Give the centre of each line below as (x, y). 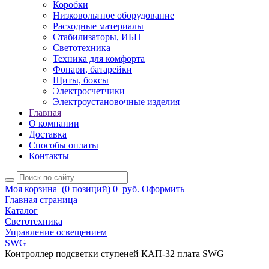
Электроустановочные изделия (116, 102)
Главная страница (41, 200)
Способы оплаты (64, 145)
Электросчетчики (89, 91)
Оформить (163, 189)
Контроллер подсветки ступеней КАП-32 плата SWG (114, 254)
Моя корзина (31, 189)
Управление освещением (56, 232)
